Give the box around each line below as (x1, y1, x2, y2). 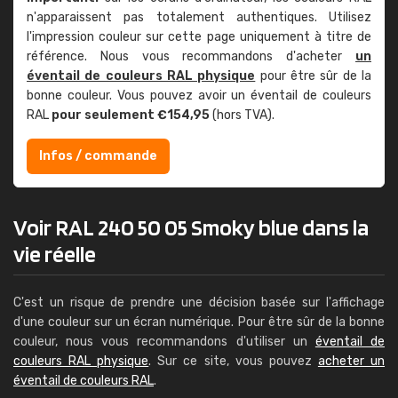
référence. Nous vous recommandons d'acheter (27, 49, 355, 64)
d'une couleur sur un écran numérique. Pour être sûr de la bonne (13, 314, 385, 330)
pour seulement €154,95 (52, 107, 210, 123)
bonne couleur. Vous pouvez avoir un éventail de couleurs (27, 88, 371, 103)
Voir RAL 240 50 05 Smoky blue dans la (13, 213, 369, 241)
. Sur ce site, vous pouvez (148, 354, 318, 369)
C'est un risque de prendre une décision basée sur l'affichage (13, 295, 385, 310)
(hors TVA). (210, 107, 275, 123)
